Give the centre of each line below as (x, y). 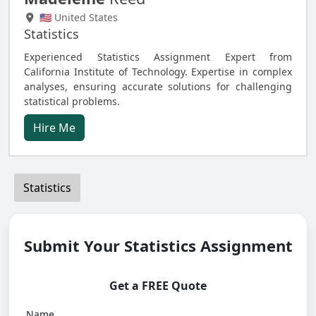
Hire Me (54, 128)
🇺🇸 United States (77, 17)
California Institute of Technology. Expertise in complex (158, 72)
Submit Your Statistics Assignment (158, 245)
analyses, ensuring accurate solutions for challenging (158, 86)
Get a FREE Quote (158, 286)
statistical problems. (72, 101)
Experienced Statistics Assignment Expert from (158, 57)
